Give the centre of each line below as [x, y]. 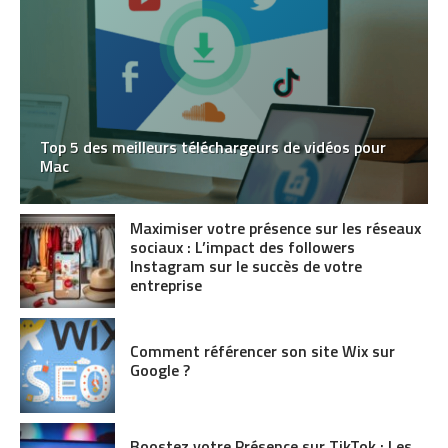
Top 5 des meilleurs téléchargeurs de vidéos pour [213, 146]
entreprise [165, 284]
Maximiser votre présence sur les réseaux [275, 227]
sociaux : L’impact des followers [242, 246]
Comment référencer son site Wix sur [262, 351]
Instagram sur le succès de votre [245, 265]
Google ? [159, 370]
